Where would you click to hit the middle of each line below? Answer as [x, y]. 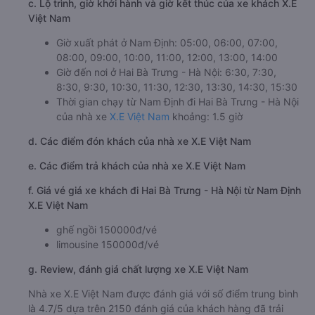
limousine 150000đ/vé [108, 244]
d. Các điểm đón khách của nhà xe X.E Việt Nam [140, 141]
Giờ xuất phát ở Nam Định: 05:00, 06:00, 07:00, [167, 42]
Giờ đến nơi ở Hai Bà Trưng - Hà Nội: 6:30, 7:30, [166, 72]
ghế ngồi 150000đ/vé [107, 229]
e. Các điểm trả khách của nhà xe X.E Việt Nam [137, 165]
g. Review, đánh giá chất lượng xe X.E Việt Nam [138, 269]
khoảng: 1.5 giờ [206, 116]
